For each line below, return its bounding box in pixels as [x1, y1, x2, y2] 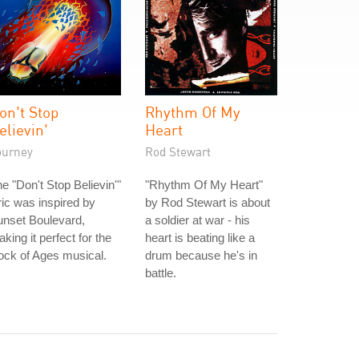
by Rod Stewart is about [145, 196, 270, 209]
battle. [145, 266, 176, 280]
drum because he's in [145, 248, 257, 262]
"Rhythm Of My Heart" [145, 178, 263, 192]
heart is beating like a [145, 231, 255, 244]
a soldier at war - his [145, 213, 250, 227]
